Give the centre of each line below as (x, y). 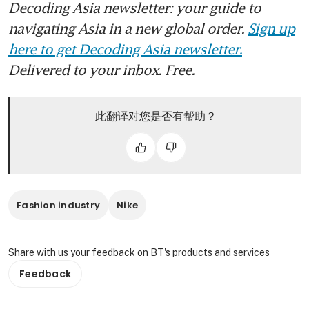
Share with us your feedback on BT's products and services (139, 252)
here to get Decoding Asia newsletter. (125, 49)
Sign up (271, 28)
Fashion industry (59, 205)
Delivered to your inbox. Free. (101, 69)
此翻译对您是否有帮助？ (156, 116)
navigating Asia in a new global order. (128, 28)
